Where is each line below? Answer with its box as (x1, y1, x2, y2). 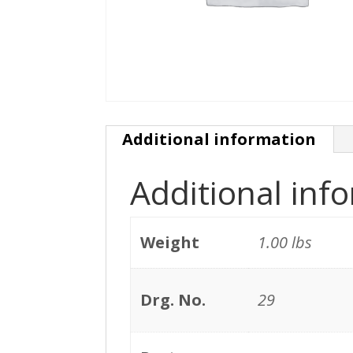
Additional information (122, 128, 317, 150)
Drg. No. (140, 288, 206, 310)
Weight (140, 231, 200, 253)
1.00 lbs (258, 231, 313, 253)
